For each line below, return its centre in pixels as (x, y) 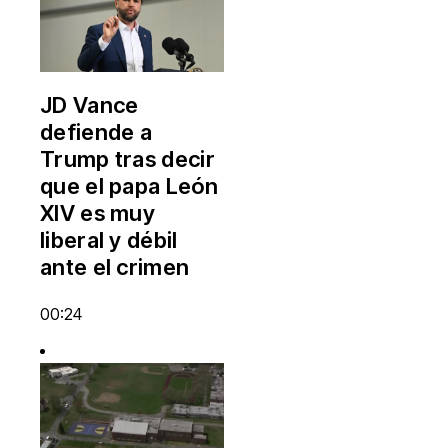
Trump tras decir (127, 158)
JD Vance (89, 104)
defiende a (96, 131)
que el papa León (129, 185)
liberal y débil (109, 239)
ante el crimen (115, 266)
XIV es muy (98, 212)
